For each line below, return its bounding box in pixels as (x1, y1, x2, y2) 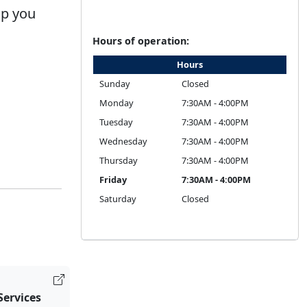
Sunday (99, 77, 130, 90)
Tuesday (99, 116, 133, 128)
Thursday (99, 154, 138, 167)
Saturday (99, 193, 136, 205)
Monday (99, 97, 134, 109)
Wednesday (99, 135, 147, 147)
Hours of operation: (93, 34, 189, 47)
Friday (99, 173, 127, 186)
